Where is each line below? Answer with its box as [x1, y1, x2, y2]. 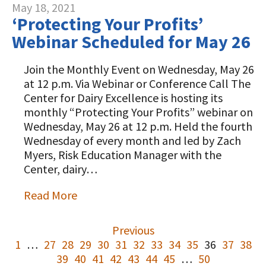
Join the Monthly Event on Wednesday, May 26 [24, 62, 254, 77]
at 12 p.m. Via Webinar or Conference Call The [24, 76, 251, 91]
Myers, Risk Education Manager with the [24, 147, 221, 162]
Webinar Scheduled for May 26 [12, 30, 251, 53]
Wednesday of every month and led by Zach [24, 133, 241, 148]
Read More [24, 188, 77, 202]
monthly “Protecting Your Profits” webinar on [24, 104, 253, 119]
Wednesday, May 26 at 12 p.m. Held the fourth [24, 119, 252, 134]
